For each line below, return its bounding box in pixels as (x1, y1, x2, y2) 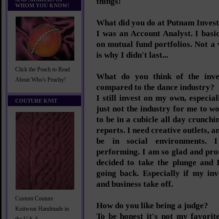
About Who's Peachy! (15, 77, 66, 83)
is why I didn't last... (96, 50, 168, 60)
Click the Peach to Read (15, 66, 70, 73)
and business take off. (96, 179, 173, 189)
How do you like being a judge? (96, 201, 208, 210)
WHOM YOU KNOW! (15, 2, 69, 8)
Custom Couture (15, 196, 53, 202)
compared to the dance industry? (96, 83, 215, 92)
